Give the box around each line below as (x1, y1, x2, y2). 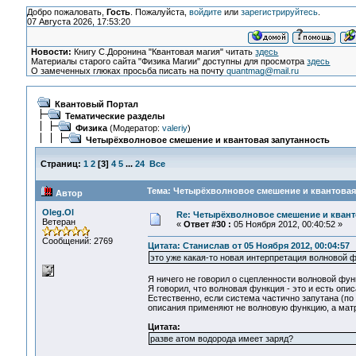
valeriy (161, 123, 188, 133)
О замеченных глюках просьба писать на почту (31, 66, 227, 75)
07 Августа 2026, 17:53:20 (26, 17, 130, 26)
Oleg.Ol (41, 207, 74, 217)
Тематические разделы (64, 111, 164, 121)
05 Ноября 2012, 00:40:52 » (230, 219, 342, 229)
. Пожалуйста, (130, 7, 189, 17)
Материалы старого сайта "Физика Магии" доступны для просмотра (31, 56, 308, 66)
